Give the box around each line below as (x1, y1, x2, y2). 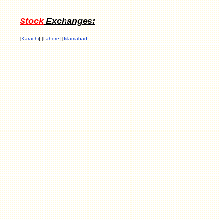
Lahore (43, 36, 59, 41)
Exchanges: (44, 16, 95, 26)
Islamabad (64, 36, 87, 41)
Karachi (22, 36, 39, 41)
